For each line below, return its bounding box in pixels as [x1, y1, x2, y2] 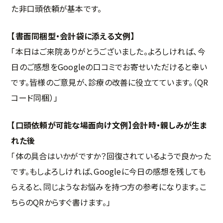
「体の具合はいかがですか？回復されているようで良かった [11, 149, 211, 162]
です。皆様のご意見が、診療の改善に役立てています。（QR [11, 76, 209, 88]
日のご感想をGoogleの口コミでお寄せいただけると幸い [11, 60, 208, 73]
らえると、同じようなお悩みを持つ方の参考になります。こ [11, 180, 207, 193]
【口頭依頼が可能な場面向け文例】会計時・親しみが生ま [11, 118, 207, 131]
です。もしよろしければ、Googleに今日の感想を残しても [11, 165, 206, 177]
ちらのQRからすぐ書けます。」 [11, 196, 111, 208]
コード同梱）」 [11, 91, 58, 104]
